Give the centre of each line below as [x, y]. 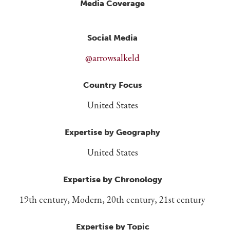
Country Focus [112, 85]
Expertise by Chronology [112, 180]
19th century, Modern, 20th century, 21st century [112, 200]
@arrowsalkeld [112, 58]
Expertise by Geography [112, 132]
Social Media [112, 38]
